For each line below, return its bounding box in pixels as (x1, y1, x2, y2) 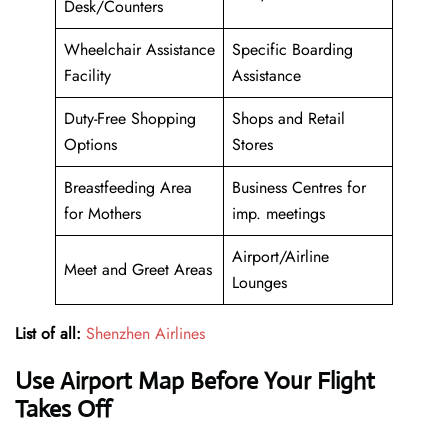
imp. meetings (232, 202, 325, 226)
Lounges (232, 271, 287, 295)
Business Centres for (232, 176, 366, 200)
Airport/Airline (232, 245, 329, 269)
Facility (64, 64, 116, 88)
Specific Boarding (232, 38, 353, 62)
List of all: (15, 322, 81, 346)
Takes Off (15, 394, 111, 425)
